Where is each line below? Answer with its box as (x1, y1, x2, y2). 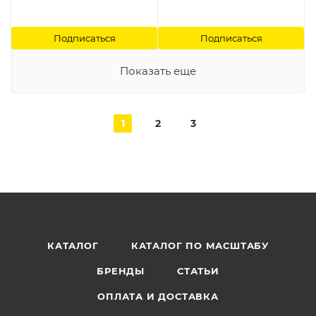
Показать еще (120, 63, 196, 78)
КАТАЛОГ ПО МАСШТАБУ (130, 239, 269, 251)
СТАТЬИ (177, 265, 219, 276)
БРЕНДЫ (97, 265, 145, 276)
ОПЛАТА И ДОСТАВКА (97, 290, 219, 302)
